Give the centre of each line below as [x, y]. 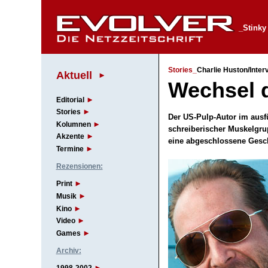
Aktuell [74, 75]
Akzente [70, 137]
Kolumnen [73, 124]
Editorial [70, 100]
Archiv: [68, 251]
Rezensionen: [79, 167]
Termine [70, 149]
